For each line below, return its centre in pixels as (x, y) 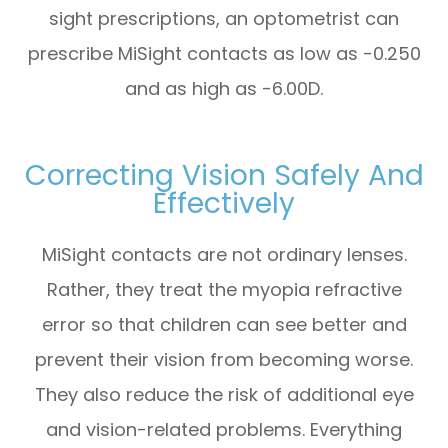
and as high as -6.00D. (224, 89)
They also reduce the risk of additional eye (224, 395)
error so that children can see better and (224, 325)
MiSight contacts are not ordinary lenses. (224, 255)
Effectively (224, 203)
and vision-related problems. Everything (224, 430)
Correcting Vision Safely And (224, 175)
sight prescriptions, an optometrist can (224, 19)
